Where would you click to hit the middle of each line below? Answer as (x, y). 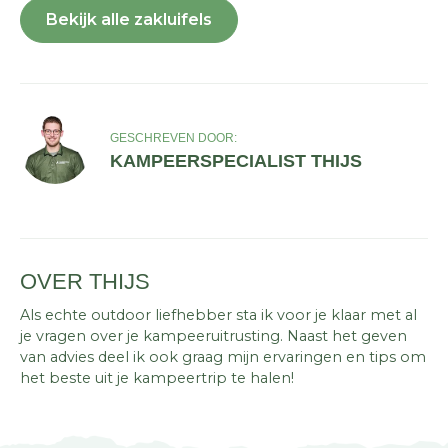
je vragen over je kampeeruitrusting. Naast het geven (213, 335)
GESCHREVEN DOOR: (173, 138)
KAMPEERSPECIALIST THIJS (236, 161)
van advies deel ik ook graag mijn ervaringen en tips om (223, 356)
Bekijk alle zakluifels (129, 19)
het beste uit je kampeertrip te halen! (157, 377)
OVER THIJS (85, 281)
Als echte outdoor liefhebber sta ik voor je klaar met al (218, 314)
